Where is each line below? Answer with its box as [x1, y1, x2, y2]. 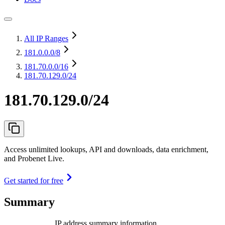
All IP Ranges [24, 34, 68, 43]
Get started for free [4, 176, 63, 185]
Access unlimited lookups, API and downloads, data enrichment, [4, 145, 208, 154]
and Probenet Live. [4, 154, 64, 163]
